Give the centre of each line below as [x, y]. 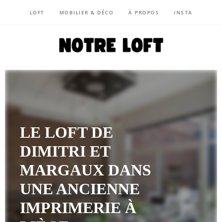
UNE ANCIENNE [80, 189]
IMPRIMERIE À [78, 208]
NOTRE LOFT [121, 60]
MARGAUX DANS [85, 170]
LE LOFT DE [66, 132]
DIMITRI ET [65, 151]
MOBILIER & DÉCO [86, 12]
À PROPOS [144, 12]
